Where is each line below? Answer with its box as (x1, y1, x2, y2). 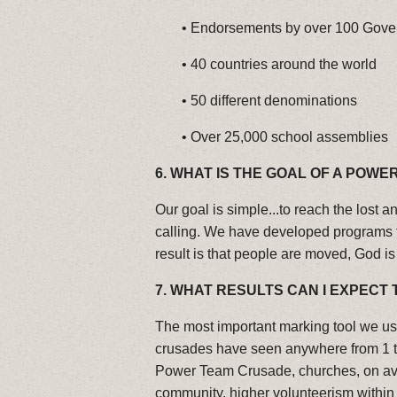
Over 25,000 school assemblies (191, 129, 388, 144)
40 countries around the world (191, 57, 377, 72)
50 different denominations (191, 93, 357, 108)
